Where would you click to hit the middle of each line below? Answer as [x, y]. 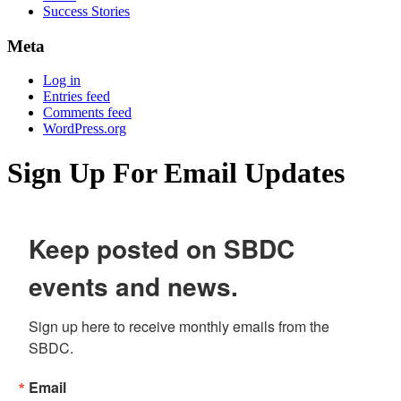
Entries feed [77, 97]
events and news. [133, 286]
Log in [62, 81]
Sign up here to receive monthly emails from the [179, 327]
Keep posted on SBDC [162, 249]
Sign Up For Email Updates [176, 172]
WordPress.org [85, 129]
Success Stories [86, 11]
